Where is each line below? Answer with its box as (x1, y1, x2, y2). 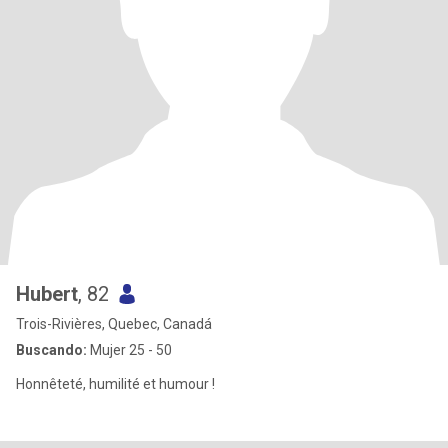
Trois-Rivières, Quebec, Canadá (16, 316, 212, 332)
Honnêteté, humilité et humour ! (16, 376, 215, 392)
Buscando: (16, 342, 87, 358)
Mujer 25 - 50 (87, 342, 172, 358)
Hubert (16, 282, 78, 306)
